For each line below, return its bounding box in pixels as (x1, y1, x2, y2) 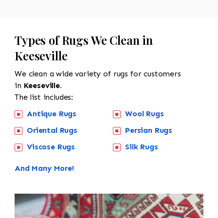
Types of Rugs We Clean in (15, 32, 153, 48)
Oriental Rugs (27, 125, 77, 135)
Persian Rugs (125, 125, 173, 135)
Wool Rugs (125, 109, 164, 118)
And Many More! (15, 163, 74, 173)
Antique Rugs (27, 109, 77, 118)
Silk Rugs (125, 142, 158, 151)
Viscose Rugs (27, 142, 75, 151)
